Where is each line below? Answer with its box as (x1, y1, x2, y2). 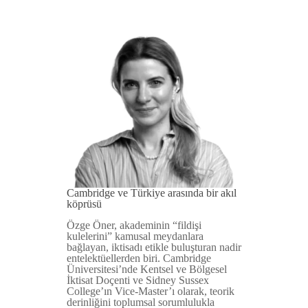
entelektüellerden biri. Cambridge (66, 252, 211, 265)
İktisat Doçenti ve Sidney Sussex (66, 274, 209, 287)
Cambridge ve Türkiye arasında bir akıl (66, 187, 236, 199)
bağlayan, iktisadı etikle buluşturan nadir (66, 241, 241, 254)
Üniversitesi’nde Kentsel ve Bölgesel (66, 263, 227, 276)
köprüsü (66, 198, 102, 210)
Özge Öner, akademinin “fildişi (66, 219, 201, 232)
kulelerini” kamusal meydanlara (66, 230, 203, 243)
